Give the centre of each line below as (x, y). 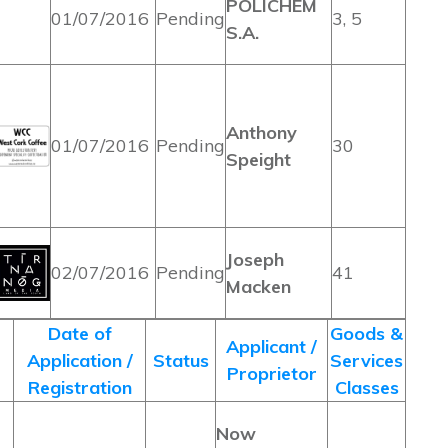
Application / (79, 360)
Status (180, 360)
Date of (79, 333)
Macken (258, 286)
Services (366, 360)
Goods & (366, 333)
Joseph (255, 259)
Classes (366, 387)
